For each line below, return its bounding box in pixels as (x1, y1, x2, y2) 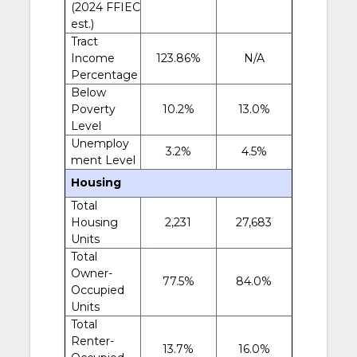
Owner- (70, 265, 112, 280)
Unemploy (70, 135, 129, 151)
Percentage (70, 67, 138, 82)
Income (70, 50, 115, 65)
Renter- (70, 333, 114, 348)
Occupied (70, 282, 124, 297)
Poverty (70, 101, 116, 116)
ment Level (70, 152, 135, 167)
